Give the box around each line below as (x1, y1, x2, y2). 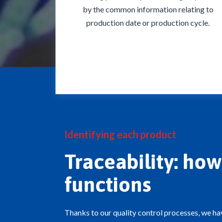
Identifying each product (64, 128, 176, 141)
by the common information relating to (82, 4, 214, 14)
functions (64, 172, 151, 197)
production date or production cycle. (86, 18, 210, 28)
